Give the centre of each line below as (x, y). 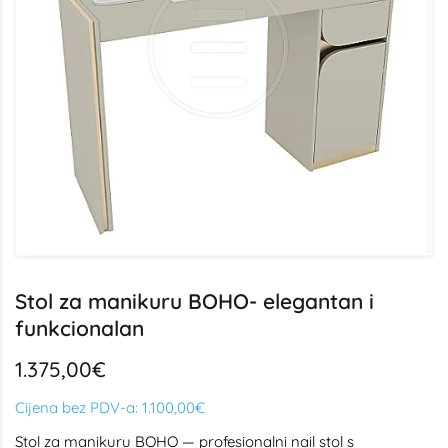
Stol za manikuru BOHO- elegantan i (194, 301)
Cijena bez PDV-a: (78, 407)
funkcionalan (79, 328)
